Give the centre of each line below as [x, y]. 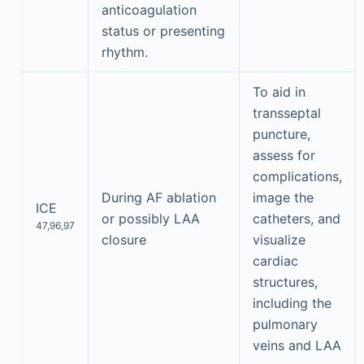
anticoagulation [149, 10]
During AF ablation [158, 197]
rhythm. [124, 52]
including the [292, 303]
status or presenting [163, 31]
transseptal [286, 113]
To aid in [279, 92]
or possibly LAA [150, 219]
